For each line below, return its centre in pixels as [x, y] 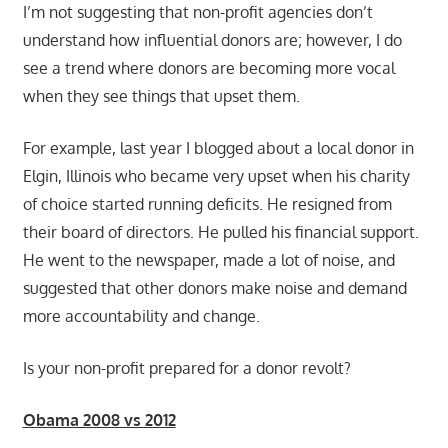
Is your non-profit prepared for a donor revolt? [186, 367]
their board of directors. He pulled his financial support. [220, 231]
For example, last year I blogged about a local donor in [218, 147]
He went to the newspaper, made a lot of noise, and [208, 259]
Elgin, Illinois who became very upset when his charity [216, 175]
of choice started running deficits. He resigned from [207, 203]
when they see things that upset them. [161, 95]
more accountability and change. [141, 315]
